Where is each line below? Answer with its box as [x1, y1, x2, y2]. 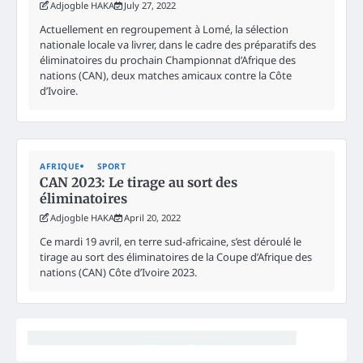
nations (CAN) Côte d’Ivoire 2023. [40, 264, 197, 280]
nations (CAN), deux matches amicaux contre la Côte [40, 67, 292, 83]
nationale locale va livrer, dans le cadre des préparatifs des [40, 36, 316, 52]
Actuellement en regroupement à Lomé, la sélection [40, 21, 288, 36]
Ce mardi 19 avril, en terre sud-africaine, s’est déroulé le [40, 233, 301, 249]
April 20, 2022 [124, 211, 181, 224]
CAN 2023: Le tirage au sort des [40, 173, 237, 190]
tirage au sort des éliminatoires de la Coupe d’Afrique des [40, 249, 312, 264]
